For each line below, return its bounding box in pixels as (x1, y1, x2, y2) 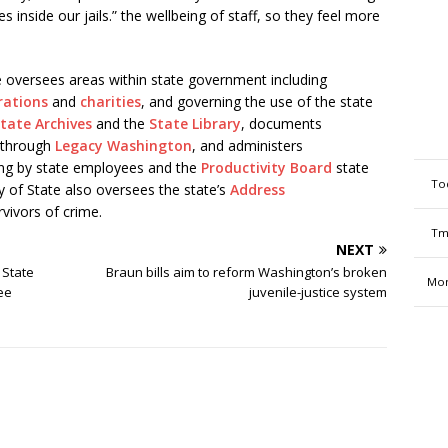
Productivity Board (201, 157, 332, 177)
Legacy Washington (55, 135, 192, 155)
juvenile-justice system (249, 282, 388, 301)
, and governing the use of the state (141, 91, 373, 111)
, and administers (192, 135, 303, 155)
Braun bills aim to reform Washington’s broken (106, 262, 388, 281)
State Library (149, 113, 241, 133)
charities (80, 91, 141, 111)
